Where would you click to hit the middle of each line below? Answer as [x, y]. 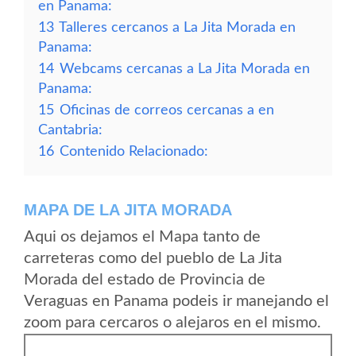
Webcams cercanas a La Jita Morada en [185, 69]
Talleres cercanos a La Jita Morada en [177, 27]
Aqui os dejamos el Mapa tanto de [142, 237]
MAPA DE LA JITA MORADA [128, 210]
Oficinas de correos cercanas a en [167, 110]
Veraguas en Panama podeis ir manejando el [176, 301]
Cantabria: [70, 130]
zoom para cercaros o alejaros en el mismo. [172, 323]
